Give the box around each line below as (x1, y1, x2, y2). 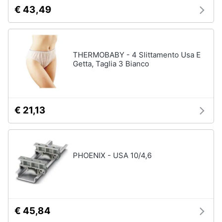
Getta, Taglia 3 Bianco (73, 59, 149, 68)
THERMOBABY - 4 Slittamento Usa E (73, 50, 201, 59)
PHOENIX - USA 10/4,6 (73, 151, 152, 160)
